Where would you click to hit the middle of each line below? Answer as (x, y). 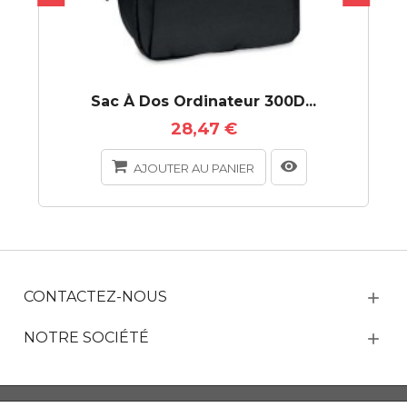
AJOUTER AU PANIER (194, 168)
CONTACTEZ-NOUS (96, 296)
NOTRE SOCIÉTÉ (87, 337)
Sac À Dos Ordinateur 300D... (203, 101)
